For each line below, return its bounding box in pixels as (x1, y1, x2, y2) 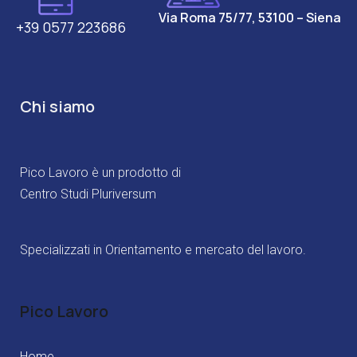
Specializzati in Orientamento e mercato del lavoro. (20, 241, 306, 257)
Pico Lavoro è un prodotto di (20, 164, 181, 180)
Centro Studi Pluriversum (20, 186, 156, 202)
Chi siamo (20, 95, 95, 117)
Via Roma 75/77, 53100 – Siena (159, 9, 341, 27)
